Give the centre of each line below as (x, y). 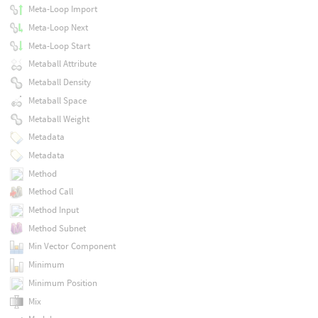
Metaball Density (59, 82)
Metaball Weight (59, 119)
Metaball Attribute (62, 64)
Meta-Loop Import (62, 9)
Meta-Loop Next (58, 27)
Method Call (50, 192)
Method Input (53, 210)
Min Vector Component (72, 246)
